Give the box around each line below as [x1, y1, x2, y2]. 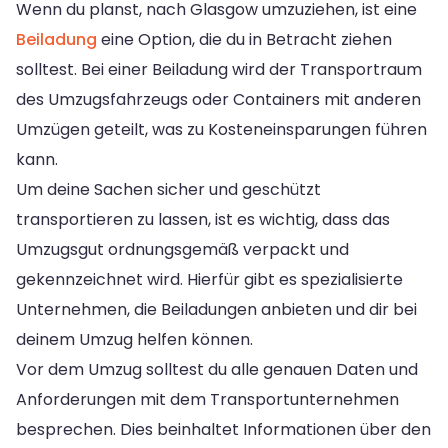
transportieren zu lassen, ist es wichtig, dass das [16, 207, 390, 231]
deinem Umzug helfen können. [16, 327, 253, 351]
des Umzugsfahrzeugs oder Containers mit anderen [16, 87, 421, 111]
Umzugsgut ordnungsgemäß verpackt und [16, 237, 349, 261]
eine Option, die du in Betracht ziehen [97, 27, 392, 51]
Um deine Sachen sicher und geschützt [16, 177, 321, 201]
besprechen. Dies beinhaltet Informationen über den [16, 417, 431, 441]
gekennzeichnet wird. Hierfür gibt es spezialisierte [16, 267, 403, 291]
